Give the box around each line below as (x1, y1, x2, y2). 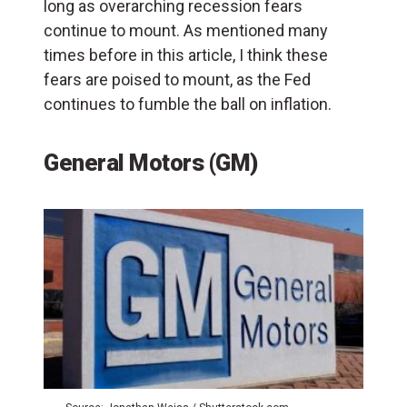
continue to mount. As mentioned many (44, 20, 328, 40)
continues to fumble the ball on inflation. (44, 94, 332, 114)
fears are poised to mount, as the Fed (44, 69, 311, 89)
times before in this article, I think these (44, 45, 328, 65)
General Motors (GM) (44, 148, 258, 176)
